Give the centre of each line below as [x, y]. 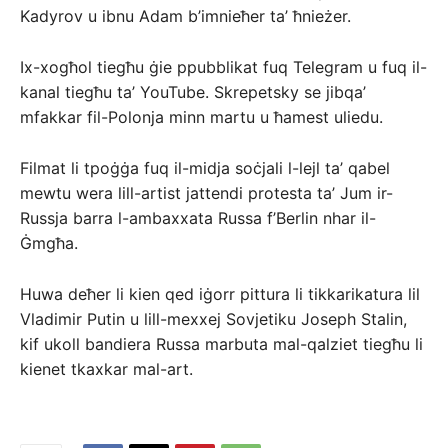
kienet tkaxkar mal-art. [106, 369]
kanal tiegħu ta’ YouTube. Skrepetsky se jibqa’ [193, 92]
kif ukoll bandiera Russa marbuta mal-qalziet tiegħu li [221, 344]
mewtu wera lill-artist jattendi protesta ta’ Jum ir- [206, 193]
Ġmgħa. [49, 243]
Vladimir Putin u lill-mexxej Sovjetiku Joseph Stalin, [213, 319]
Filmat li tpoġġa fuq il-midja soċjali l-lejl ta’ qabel [205, 168]
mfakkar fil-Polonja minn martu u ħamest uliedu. [201, 117]
